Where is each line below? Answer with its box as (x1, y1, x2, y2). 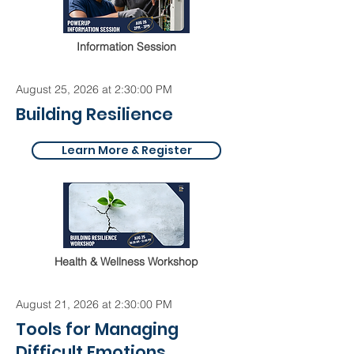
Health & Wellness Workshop (55, 254, 198, 269)
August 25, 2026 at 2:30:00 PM (16, 82, 172, 96)
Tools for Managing (16, 318, 179, 341)
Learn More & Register (61, 142, 192, 158)
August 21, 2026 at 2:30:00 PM (16, 297, 172, 311)
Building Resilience (16, 103, 173, 126)
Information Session (77, 40, 176, 54)
